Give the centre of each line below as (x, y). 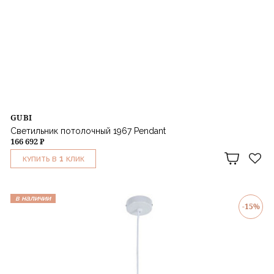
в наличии (33, 198)
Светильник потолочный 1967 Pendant (88, 131)
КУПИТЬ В (39, 159)
